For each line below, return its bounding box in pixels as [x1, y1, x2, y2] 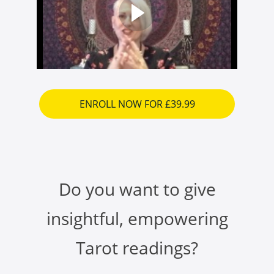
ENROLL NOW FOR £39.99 [79, 97, 195, 111]
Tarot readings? [76, 236, 198, 260]
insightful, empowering [46, 207, 228, 231]
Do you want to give [58, 177, 216, 201]
